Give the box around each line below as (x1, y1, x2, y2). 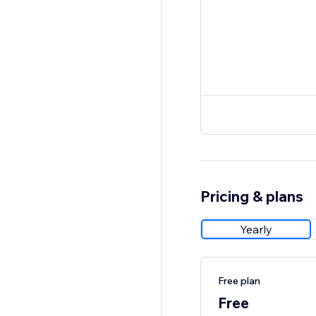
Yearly (239, 222, 272, 237)
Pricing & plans (200, 187, 303, 206)
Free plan (217, 274, 260, 288)
